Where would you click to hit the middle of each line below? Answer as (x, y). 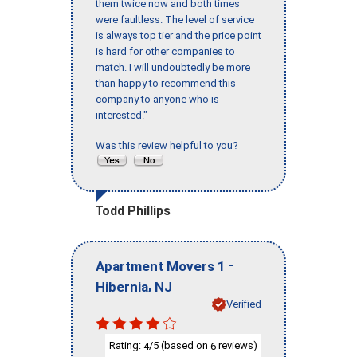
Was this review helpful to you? (169, 146)
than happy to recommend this (166, 84)
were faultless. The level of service (175, 20)
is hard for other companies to (165, 52)
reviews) (237, 345)
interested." (122, 116)
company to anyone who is (157, 100)
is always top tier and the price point (178, 36)
